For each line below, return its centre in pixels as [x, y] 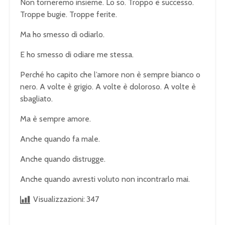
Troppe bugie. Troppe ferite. [69, 14]
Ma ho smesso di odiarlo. [62, 34]
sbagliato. [36, 98]
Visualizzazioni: [59, 199]
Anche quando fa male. [60, 139]
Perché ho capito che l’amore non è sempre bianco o [110, 74]
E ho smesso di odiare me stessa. [77, 54]
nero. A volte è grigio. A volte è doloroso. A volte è [108, 86]
